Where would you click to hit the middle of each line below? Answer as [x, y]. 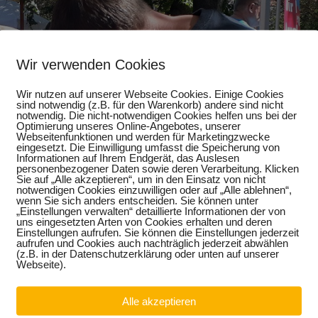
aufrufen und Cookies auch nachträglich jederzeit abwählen [152, 242]
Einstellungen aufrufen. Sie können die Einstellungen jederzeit [158, 232]
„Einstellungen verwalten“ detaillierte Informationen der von [151, 210]
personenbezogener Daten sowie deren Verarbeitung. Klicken [158, 168]
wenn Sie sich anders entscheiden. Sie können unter [137, 200]
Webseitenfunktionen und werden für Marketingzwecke [143, 136]
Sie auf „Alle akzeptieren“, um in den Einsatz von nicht [141, 179]
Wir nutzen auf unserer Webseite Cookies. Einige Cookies [150, 93]
